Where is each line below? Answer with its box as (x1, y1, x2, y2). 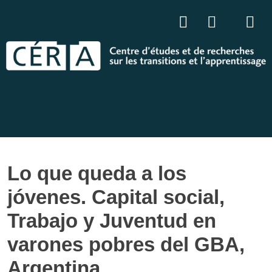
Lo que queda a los (7, 161, 186, 185)
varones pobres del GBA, (7, 233, 245, 256)
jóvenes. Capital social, (7, 185, 225, 208)
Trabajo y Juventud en (7, 209, 216, 232)
